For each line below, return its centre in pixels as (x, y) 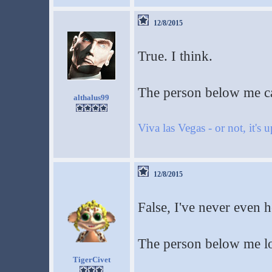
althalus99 (91, 97)
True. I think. (175, 56)
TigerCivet (91, 260)
